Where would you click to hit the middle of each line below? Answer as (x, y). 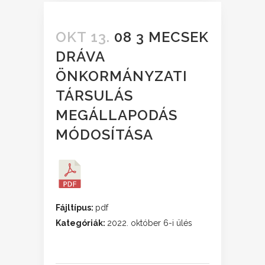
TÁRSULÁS (94, 96)
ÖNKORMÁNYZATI (122, 76)
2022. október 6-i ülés (150, 223)
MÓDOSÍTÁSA (104, 135)
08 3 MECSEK (159, 37)
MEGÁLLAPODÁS (117, 115)
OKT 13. (83, 37)
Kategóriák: (81, 223)
